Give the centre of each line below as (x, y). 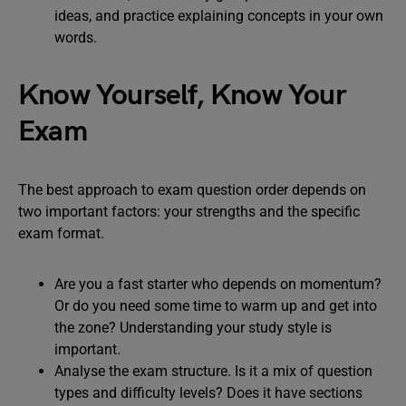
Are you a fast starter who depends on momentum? (218, 284)
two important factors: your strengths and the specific (189, 212)
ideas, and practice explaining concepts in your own (219, 16)
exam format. (61, 233)
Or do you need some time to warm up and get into (216, 306)
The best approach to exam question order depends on (192, 190)
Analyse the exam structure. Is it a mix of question (213, 371)
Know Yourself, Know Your (182, 96)
